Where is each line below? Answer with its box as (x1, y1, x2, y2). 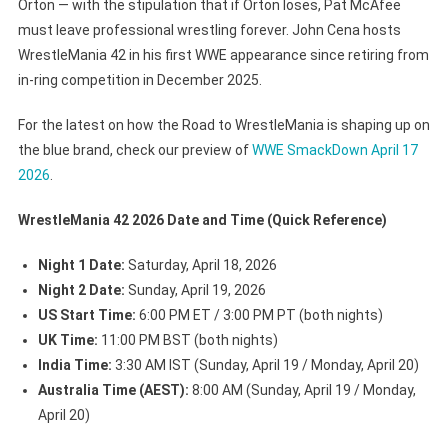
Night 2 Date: (37, 281, 125, 298)
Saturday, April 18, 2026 (124, 256, 277, 273)
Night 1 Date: (37, 256, 125, 273)
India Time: (37, 356, 112, 373)
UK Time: (37, 331, 98, 348)
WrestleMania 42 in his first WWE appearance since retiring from (17, 46, 429, 63)
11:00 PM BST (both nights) (97, 331, 278, 348)
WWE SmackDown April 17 (251, 141, 418, 158)
